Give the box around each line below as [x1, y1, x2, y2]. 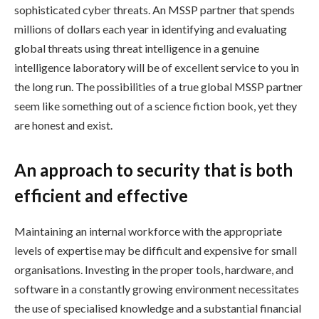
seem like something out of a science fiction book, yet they [14, 99, 297, 113]
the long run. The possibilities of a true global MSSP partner [14, 80, 303, 94]
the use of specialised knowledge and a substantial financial [14, 301, 301, 315]
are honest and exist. [14, 118, 113, 132]
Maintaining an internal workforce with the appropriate [14, 224, 282, 239]
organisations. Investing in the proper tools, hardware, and [14, 263, 293, 277]
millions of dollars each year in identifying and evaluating [14, 22, 287, 36]
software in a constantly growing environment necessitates [14, 282, 299, 296]
